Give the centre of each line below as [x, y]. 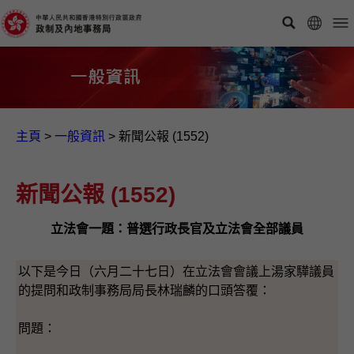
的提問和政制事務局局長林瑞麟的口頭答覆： [145, 290]
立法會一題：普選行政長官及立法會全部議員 [177, 228]
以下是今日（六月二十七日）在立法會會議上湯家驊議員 [176, 271]
